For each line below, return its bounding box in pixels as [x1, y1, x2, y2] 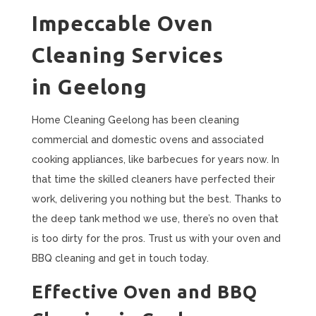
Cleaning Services [31, 43, 224, 67]
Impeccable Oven [31, 11, 214, 35]
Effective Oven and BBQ [31, 281, 257, 302]
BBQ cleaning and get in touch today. [31, 253, 209, 264]
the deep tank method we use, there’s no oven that [31, 213, 279, 224]
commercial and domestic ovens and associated [31, 134, 264, 145]
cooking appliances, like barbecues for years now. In [31, 154, 279, 165]
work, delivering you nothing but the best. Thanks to [31, 193, 281, 205]
